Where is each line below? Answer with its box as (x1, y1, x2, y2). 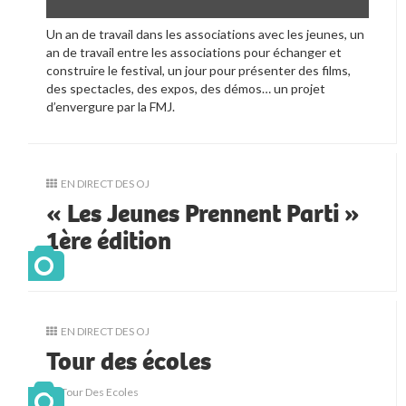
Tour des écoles (46, 344, 212, 378)
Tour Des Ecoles (61, 384, 140, 399)
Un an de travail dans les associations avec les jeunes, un (46, 25, 365, 42)
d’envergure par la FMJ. (46, 98, 176, 114)
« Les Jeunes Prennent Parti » (46, 197, 361, 230)
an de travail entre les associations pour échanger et (46, 43, 343, 60)
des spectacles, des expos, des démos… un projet (46, 80, 326, 96)
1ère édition (46, 224, 172, 257)
